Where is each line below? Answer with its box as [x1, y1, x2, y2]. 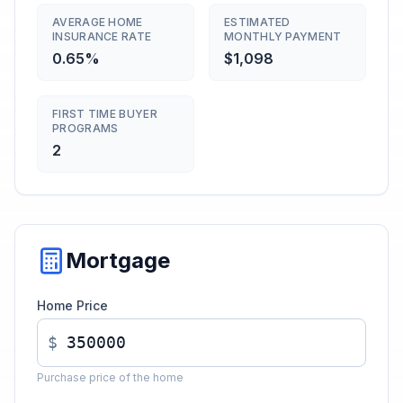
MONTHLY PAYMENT [224, 30, 342, 43]
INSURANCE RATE [52, 30, 152, 43]
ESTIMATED [224, 15, 291, 29]
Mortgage [66, 247, 170, 273]
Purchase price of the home [37, 371, 184, 384]
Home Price [37, 298, 108, 313]
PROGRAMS [52, 121, 119, 135]
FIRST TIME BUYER [52, 107, 157, 121]
